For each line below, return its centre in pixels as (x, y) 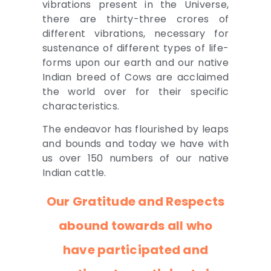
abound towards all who (135, 225)
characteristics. (81, 106)
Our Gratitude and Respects (135, 201)
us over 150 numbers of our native (135, 158)
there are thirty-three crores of (135, 19)
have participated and (135, 250)
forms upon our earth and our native (135, 62)
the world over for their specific (135, 91)
